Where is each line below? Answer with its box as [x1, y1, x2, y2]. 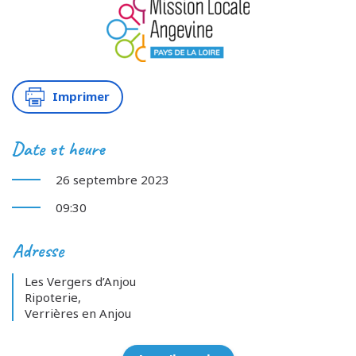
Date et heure [12, 136, 105, 161]
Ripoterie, [25, 288, 81, 305]
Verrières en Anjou [25, 304, 131, 321]
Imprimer [52, 88, 110, 105]
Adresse [12, 238, 64, 262]
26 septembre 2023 [56, 171, 169, 188]
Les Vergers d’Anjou [25, 273, 136, 289]
